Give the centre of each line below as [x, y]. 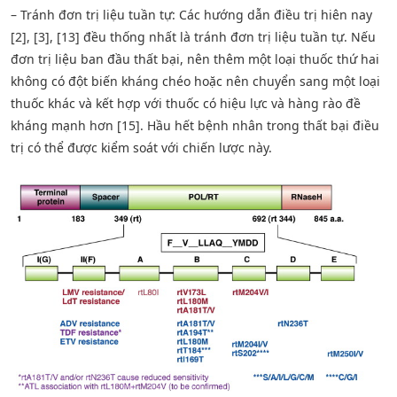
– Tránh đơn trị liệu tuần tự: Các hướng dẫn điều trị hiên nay [191, 14]
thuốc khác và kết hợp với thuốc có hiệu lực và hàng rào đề [186, 103]
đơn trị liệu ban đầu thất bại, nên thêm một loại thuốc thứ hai [195, 58]
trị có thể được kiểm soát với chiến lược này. [141, 147]
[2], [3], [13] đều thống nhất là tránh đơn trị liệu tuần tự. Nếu [193, 36]
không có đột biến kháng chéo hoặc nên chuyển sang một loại [195, 81]
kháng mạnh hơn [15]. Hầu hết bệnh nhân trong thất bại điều [195, 125]
